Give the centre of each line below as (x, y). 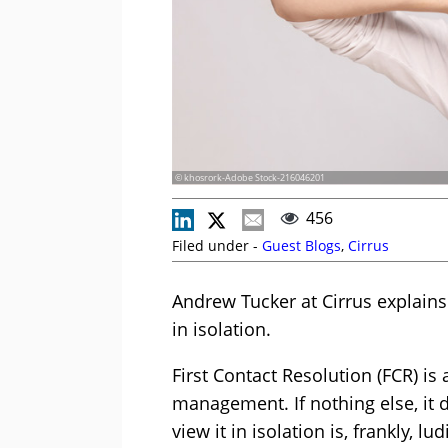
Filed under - (217, 246)
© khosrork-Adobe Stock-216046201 (250, 178)
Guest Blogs (301, 246)
